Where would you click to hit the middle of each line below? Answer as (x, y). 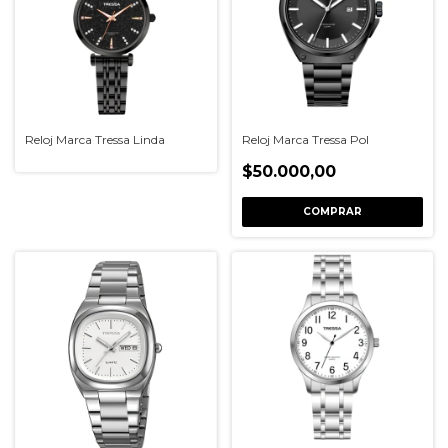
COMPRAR (332, 211)
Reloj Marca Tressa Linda (95, 139)
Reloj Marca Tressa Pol (305, 139)
